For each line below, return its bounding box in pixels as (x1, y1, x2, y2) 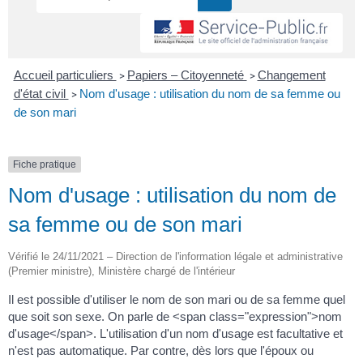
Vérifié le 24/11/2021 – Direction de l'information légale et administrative (8, 250, 343, 263)
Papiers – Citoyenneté (126, 68, 247, 82)
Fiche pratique (13, 159, 76, 170)
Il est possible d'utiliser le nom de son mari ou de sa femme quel (8, 293, 345, 307)
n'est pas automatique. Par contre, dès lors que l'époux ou (8, 344, 314, 358)
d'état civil (13, 87, 69, 100)
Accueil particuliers (13, 68, 117, 82)
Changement (257, 68, 326, 82)
